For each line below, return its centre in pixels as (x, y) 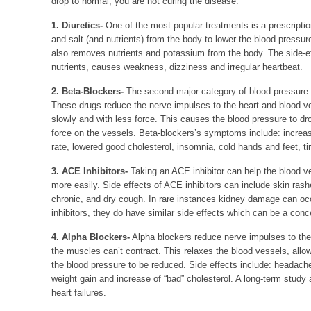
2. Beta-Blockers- (87, 91)
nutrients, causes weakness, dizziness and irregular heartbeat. (177, 67)
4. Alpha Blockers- (91, 237)
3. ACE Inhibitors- (90, 171)
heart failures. (79, 293)
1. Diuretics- (77, 25)
